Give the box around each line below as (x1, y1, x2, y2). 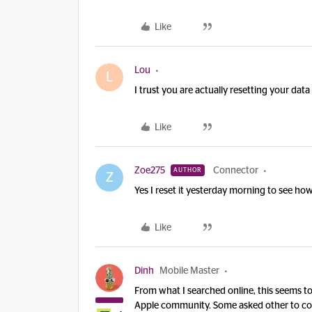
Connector (213, 166, 258, 175)
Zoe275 (134, 166, 165, 175)
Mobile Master (159, 266, 219, 276)
